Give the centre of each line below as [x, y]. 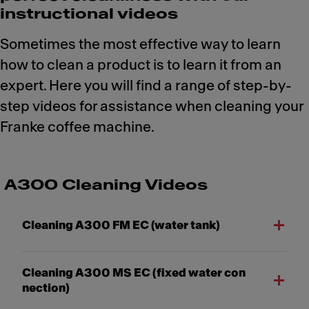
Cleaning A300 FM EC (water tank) [121, 225]
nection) [46, 288]
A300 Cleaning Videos [106, 185]
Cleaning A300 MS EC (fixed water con [134, 273]
